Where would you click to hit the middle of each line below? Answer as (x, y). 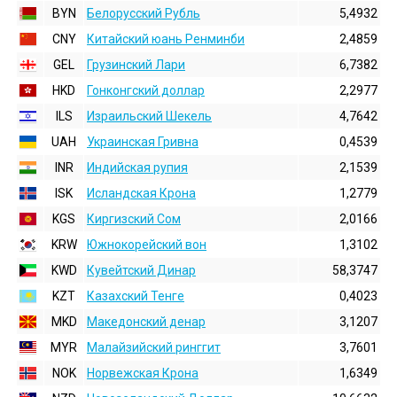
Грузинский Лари (136, 65)
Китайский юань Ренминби (166, 39)
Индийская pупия (137, 167)
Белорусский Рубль (144, 13)
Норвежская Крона (143, 373)
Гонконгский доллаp (146, 90)
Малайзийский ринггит (154, 347)
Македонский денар (146, 322)
